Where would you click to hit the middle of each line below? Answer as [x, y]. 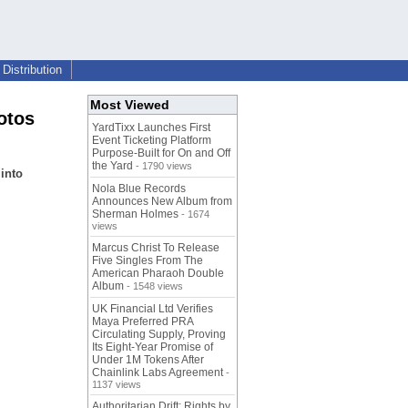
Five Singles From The [148, 261]
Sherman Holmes [135, 214]
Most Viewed [130, 105]
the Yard [112, 166]
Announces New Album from [162, 202]
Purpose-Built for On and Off [161, 153]
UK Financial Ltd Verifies [153, 309]
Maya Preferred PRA [143, 322]
